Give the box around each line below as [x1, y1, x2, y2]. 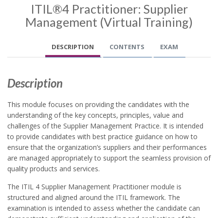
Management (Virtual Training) [25, 14, 193, 29]
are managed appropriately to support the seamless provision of [7, 153, 211, 163]
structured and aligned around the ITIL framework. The [7, 192, 180, 202]
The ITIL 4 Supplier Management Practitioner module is [7, 182, 182, 191]
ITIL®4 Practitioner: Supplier [30, 1, 188, 16]
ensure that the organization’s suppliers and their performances [7, 142, 207, 152]
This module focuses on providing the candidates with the [7, 99, 189, 109]
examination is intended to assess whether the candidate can [7, 203, 200, 213]
